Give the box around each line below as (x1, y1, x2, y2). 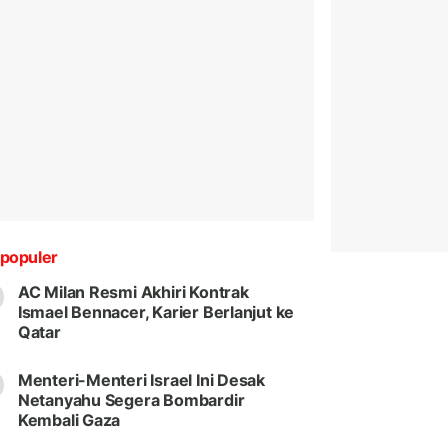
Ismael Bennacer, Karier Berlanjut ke (17, 302, 295, 323)
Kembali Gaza (17, 410, 121, 431)
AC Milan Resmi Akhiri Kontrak (17, 282, 249, 303)
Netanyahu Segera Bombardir (17, 390, 245, 411)
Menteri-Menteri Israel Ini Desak (17, 370, 266, 391)
